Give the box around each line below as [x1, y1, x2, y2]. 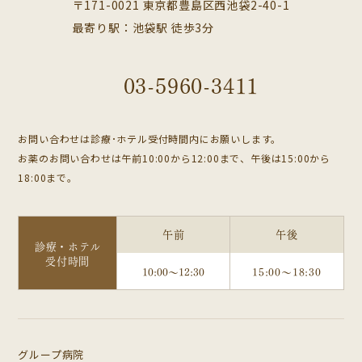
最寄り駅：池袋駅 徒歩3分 [72, 19, 214, 36]
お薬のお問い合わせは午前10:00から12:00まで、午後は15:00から [18, 151, 330, 166]
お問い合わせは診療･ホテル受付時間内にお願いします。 [18, 132, 282, 146]
